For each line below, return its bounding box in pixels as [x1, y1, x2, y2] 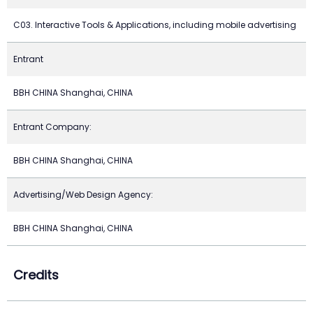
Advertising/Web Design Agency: [13, 189, 153, 201]
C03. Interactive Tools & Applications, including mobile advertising [13, 19, 296, 31]
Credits [13, 266, 59, 284]
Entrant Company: [13, 121, 92, 133]
